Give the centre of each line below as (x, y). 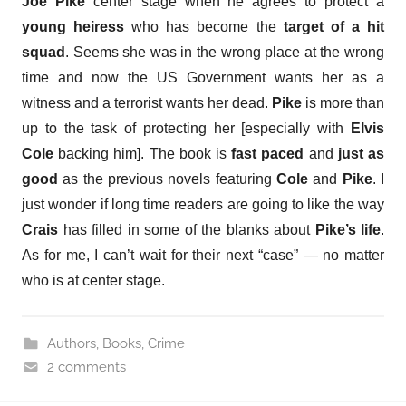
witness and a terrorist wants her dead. (147, 102)
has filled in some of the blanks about (184, 229)
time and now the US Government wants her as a (203, 77)
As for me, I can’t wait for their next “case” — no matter (203, 255)
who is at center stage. (93, 280)
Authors (71, 343)
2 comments (86, 367)
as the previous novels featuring (165, 179)
